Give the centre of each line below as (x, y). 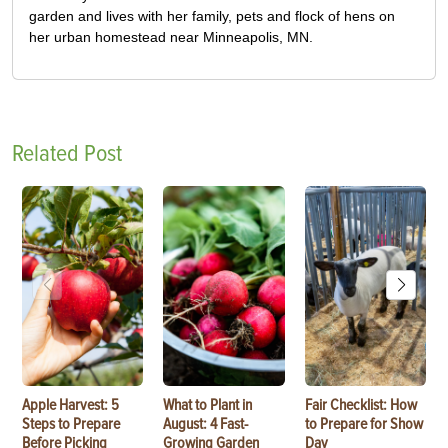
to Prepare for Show (363, 424)
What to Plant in (208, 405)
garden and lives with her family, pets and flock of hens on (212, 16)
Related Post (67, 154)
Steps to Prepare (71, 424)
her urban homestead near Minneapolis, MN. (171, 37)
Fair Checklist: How (360, 405)
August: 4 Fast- (206, 424)
